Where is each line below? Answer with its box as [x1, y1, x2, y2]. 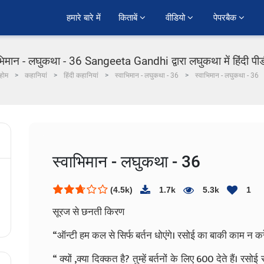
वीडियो [166, 11, 187, 24]
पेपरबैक [213, 11, 239, 24]
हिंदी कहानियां [64, 71, 98, 80]
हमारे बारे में [67, 11, 101, 24]
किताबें [118, 11, 140, 24]
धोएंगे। [154, 227, 175, 244]
